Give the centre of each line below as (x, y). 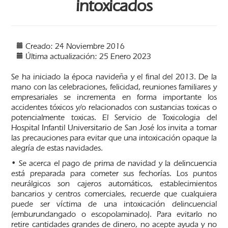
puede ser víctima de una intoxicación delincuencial (114, 204)
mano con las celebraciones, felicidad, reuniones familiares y (114, 87)
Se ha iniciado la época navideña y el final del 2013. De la (114, 77)
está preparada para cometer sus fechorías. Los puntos (114, 174)
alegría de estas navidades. (57, 148)
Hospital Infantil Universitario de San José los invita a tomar (114, 128)
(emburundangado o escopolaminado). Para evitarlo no (114, 214)
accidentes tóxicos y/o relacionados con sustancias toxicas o (114, 107)
